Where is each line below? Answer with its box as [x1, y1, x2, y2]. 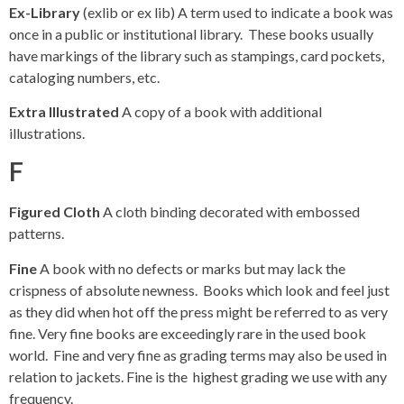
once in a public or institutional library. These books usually [9, 24, 373, 42]
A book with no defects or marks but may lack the [40, 259, 345, 277]
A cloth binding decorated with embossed [103, 203, 360, 221]
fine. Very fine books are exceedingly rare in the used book [9, 324, 366, 342]
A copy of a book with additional [122, 102, 322, 120]
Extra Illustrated [9, 102, 122, 120]
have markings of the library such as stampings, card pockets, [9, 46, 384, 64]
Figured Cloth [9, 203, 103, 221]
